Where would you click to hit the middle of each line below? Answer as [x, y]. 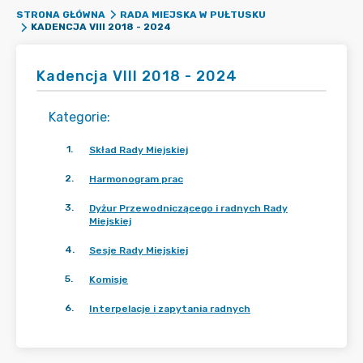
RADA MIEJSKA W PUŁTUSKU [192, 15]
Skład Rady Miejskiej [139, 150]
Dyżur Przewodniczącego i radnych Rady [188, 208]
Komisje [109, 280]
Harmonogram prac [136, 179]
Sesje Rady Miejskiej [139, 250]
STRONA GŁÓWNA [61, 15]
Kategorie [78, 117]
